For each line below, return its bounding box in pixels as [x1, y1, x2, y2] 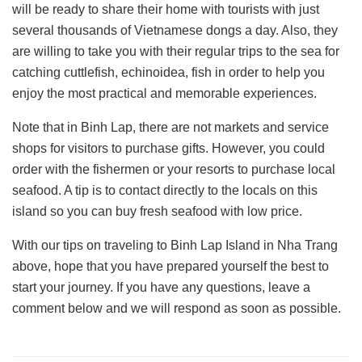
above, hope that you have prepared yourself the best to [12, 259, 329, 274]
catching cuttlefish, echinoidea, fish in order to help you [12, 65, 325, 80]
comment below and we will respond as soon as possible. [12, 301, 341, 316]
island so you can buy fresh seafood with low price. [12, 204, 302, 219]
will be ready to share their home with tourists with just [12, 2, 319, 17]
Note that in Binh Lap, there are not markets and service [12, 120, 329, 135]
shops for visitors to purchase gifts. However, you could [12, 141, 325, 156]
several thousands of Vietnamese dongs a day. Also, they [12, 23, 338, 38]
